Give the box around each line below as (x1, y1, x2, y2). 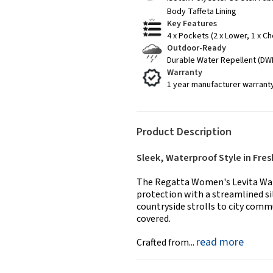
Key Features (167, 18, 217, 30)
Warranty (167, 66, 202, 79)
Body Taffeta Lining (167, 5, 236, 18)
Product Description (136, 124, 232, 140)
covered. (136, 212, 171, 226)
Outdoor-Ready (167, 42, 226, 55)
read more (196, 235, 244, 250)
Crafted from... (136, 236, 196, 250)
